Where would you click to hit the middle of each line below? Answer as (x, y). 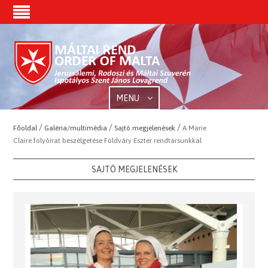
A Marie (195, 128)
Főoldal (25, 128)
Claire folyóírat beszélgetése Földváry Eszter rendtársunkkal (108, 141)
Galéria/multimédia (76, 128)
